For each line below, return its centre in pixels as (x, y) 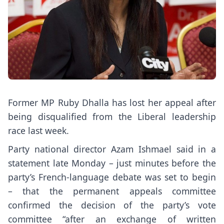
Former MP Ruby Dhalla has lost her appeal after (112, 102)
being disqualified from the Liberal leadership (112, 116)
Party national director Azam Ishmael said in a (112, 149)
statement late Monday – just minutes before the (112, 163)
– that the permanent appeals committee (112, 191)
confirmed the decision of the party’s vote (112, 205)
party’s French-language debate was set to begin (112, 177)
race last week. (38, 130)
